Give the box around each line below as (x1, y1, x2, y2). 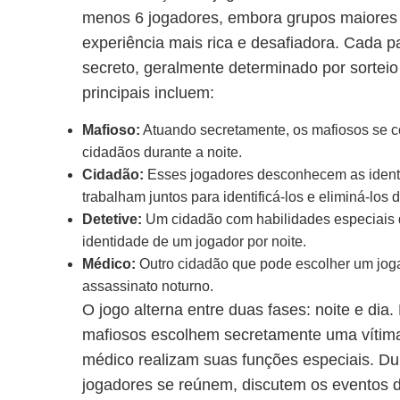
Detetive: (82, 212, 142, 227)
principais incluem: (82, 84, 214, 102)
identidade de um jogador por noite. (82, 234, 306, 249)
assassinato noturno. (82, 279, 213, 294)
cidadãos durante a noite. (82, 145, 242, 160)
